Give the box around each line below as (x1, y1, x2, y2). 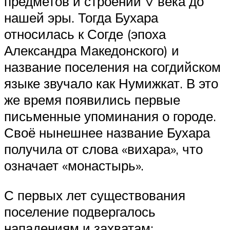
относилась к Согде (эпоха (4, 25, 166, 42)
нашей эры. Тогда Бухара (4, 9, 158, 26)
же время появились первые (4, 91, 180, 108)
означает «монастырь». (4, 157, 144, 174)
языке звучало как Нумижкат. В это (4, 74, 218, 91)
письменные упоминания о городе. (4, 107, 216, 124)
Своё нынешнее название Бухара (4, 124, 210, 141)
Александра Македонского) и (4, 42, 179, 59)
